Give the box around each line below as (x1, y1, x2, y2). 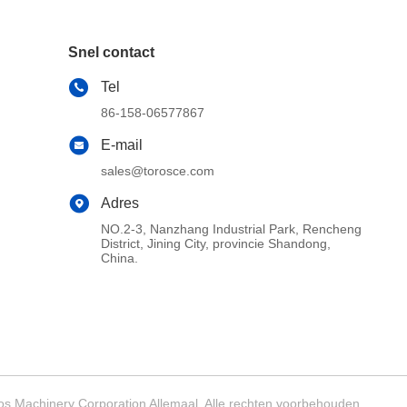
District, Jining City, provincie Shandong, (101, 236, 332, 251)
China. (101, 251, 139, 265)
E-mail (101, 137, 144, 153)
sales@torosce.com (101, 164, 215, 178)
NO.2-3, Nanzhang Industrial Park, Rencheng (101, 222, 362, 236)
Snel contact (68, 45, 155, 60)
